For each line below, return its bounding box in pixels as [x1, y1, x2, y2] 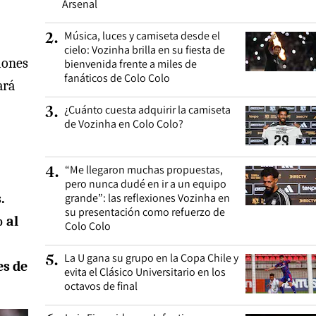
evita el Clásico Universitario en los [64, 265, 226, 279]
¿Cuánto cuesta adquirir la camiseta [64, 102, 231, 117]
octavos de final [64, 279, 138, 293]
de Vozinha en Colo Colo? [64, 116, 183, 131]
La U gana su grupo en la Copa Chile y [64, 250, 238, 265]
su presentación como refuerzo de [65, 205, 225, 219]
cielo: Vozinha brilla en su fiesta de [64, 42, 225, 57]
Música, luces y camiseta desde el [64, 28, 220, 43]
